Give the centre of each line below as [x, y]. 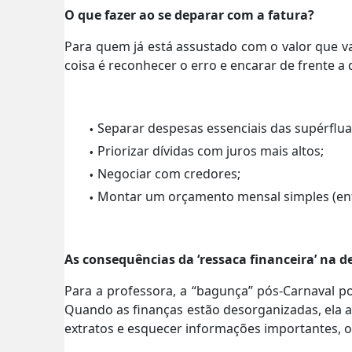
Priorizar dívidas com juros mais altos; [211, 150]
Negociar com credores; [169, 173]
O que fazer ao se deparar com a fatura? [189, 15]
